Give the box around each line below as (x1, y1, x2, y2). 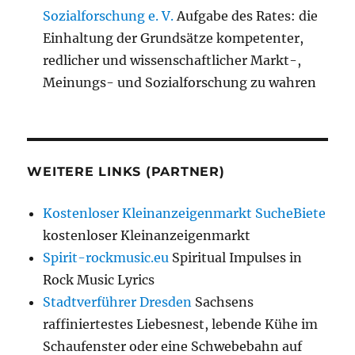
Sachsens (192, 294, 254, 311)
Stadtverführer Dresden (43, 294, 193, 311)
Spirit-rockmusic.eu (43, 250, 170, 266)
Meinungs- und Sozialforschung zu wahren (43, 74, 317, 91)
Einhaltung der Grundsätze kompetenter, (43, 30, 304, 47)
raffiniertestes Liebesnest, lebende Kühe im (43, 316, 319, 333)
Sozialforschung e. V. (43, 8, 174, 25)
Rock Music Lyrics (43, 272, 155, 288)
